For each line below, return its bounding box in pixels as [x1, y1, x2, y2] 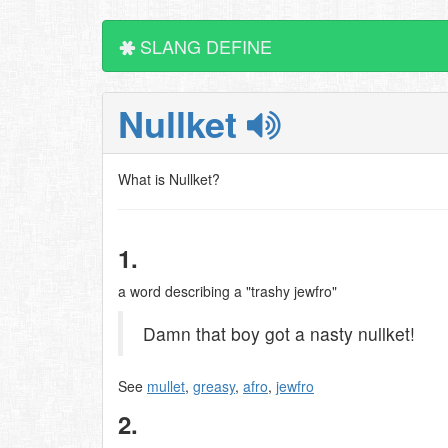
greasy [193, 376, 235, 396]
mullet [147, 376, 185, 396]
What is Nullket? [118, 169, 220, 189]
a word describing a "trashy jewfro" [118, 281, 337, 301]
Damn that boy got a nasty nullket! [143, 321, 415, 346]
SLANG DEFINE [135, 33, 272, 59]
